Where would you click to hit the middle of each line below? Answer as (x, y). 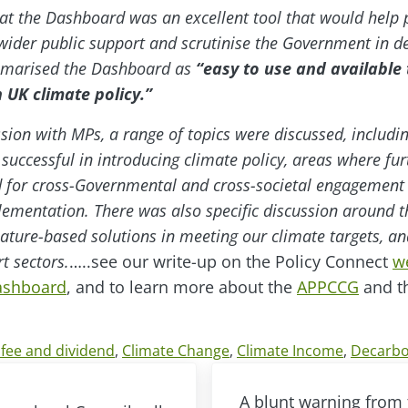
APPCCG (328, 286)
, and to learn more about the (182, 286)
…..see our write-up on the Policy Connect (231, 261)
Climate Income (290, 350)
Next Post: (250, 374)
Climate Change (176, 350)
